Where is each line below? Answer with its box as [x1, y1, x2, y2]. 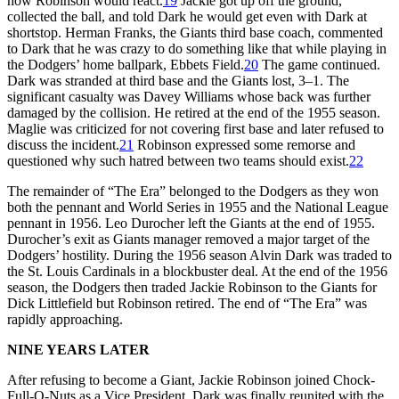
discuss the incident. [7, 136, 119, 152]
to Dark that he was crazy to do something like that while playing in [7, 40, 387, 56]
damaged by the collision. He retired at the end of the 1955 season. [7, 104, 380, 120]
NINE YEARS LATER [7, 341, 150, 357]
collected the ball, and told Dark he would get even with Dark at [7, 8, 367, 24]
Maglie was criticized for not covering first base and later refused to [7, 120, 384, 136]
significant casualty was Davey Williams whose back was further [7, 88, 370, 104]
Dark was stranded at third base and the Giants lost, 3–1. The [7, 72, 349, 88]
